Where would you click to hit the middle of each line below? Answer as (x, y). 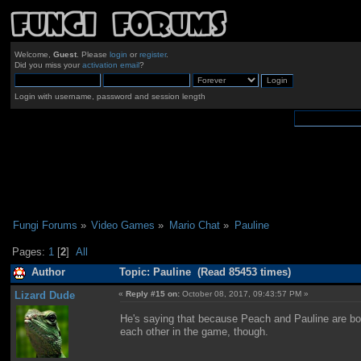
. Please (93, 55)
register (152, 55)
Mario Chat (194, 225)
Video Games (123, 225)
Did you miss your (48, 65)
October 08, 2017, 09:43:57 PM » (245, 293)
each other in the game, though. (195, 331)
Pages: (31, 252)
